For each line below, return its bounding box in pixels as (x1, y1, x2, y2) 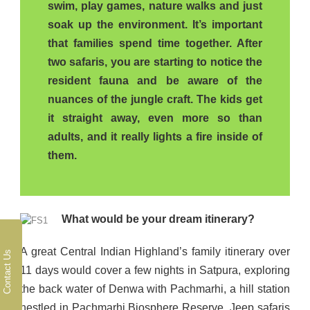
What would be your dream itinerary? (62, 212, 255, 225)
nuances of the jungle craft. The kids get (48, 93, 262, 105)
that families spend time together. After (48, 37, 262, 49)
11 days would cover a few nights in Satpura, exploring (20, 264, 290, 276)
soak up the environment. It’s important (48, 18, 262, 30)
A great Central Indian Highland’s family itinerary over (20, 245, 290, 257)
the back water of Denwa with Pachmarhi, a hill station (20, 282, 290, 295)
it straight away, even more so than (48, 111, 262, 124)
